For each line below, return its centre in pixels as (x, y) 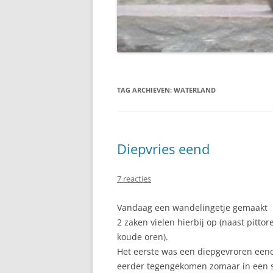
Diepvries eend (163, 149)
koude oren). (143, 237)
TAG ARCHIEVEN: (145, 90)
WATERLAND (195, 90)
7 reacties (134, 179)
